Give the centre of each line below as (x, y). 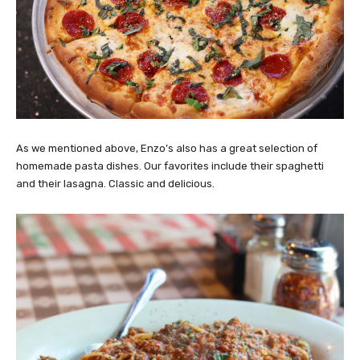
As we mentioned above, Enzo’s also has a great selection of (167, 148)
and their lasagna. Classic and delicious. (115, 183)
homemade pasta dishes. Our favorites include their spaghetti (170, 166)
